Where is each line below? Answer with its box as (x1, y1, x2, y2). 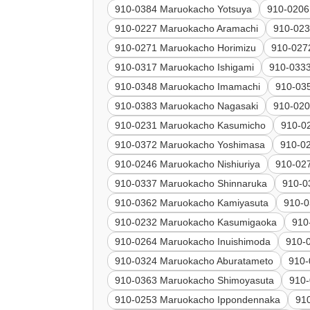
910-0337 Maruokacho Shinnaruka (115, 178, 268, 190)
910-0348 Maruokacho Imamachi (115, 81, 261, 93)
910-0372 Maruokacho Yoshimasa (115, 139, 266, 151)
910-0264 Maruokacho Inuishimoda (115, 236, 271, 248)
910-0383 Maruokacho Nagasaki (115, 100, 259, 112)
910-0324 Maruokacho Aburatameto (115, 255, 274, 267)
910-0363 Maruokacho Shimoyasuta (115, 275, 275, 286)
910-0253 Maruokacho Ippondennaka (115, 294, 281, 306)
